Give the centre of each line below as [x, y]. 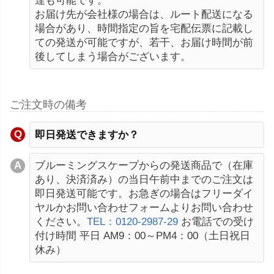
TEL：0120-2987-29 [132, 221]
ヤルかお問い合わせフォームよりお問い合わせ [144, 207]
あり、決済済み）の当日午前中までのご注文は [144, 179]
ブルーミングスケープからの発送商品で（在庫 [144, 165]
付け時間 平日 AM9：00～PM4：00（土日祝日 [143, 235]
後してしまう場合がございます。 [113, 56]
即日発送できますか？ [87, 135]
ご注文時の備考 [48, 104]
